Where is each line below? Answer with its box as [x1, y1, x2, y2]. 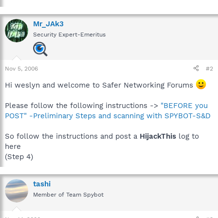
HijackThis [140, 131, 176, 141]
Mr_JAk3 [33, 19, 64, 28]
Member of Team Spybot [33, 191, 104, 198]
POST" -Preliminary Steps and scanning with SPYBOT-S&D [5, 111, 211, 120]
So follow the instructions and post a [5, 131, 140, 141]
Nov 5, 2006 [5, 65, 38, 72]
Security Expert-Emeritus [33, 31, 106, 38]
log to [176, 131, 199, 141]
